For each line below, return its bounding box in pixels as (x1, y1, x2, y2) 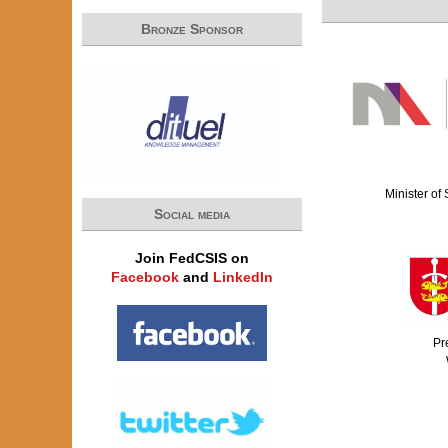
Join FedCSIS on (135, 250, 249, 266)
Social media (154, 206, 230, 222)
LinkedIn (213, 269, 273, 285)
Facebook (111, 269, 179, 285)
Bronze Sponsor (141, 21, 243, 37)
